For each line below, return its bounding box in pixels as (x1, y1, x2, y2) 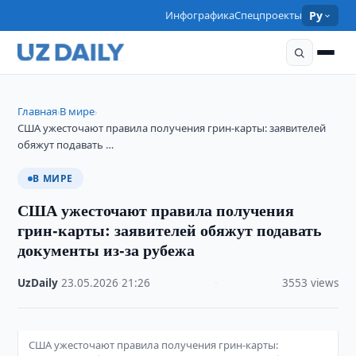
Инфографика (165, 8, 235, 22)
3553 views (281, 276, 339, 290)
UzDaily (17, 276, 59, 290)
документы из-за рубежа (17, 238, 195, 261)
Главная (17, 104, 58, 118)
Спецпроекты (234, 8, 303, 22)
